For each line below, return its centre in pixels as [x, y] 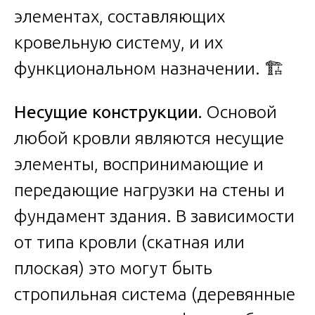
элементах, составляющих [120, 16]
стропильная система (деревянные [155, 294]
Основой [239, 111]
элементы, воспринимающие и [139, 163]
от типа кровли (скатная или [129, 242]
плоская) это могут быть [113, 268]
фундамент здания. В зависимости [154, 216]
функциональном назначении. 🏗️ [149, 68]
